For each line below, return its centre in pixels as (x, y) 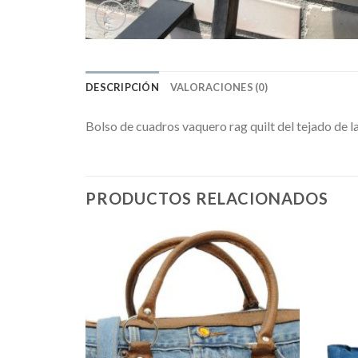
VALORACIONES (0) (219, 87)
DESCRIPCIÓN (122, 87)
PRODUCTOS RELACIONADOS (207, 199)
